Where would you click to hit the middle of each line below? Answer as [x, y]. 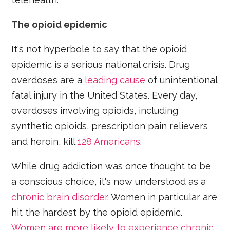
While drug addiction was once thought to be [111, 166]
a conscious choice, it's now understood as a [109, 182]
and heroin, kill [45, 142]
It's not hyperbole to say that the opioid [99, 49]
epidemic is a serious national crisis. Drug [101, 65]
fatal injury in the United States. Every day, [104, 95]
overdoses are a [48, 80]
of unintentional [181, 80]
